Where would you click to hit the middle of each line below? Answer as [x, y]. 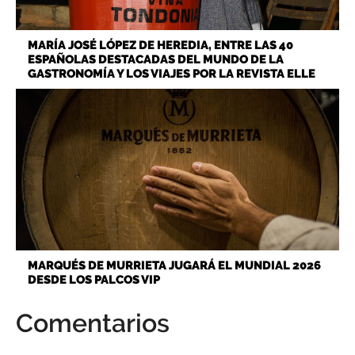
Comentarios [93, 323]
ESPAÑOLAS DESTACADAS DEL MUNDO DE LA [156, 59]
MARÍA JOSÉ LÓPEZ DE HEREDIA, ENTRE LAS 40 [160, 45]
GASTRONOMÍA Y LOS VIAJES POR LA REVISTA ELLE [172, 73]
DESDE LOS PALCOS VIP [94, 279]
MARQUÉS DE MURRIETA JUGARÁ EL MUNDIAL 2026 [174, 265]
